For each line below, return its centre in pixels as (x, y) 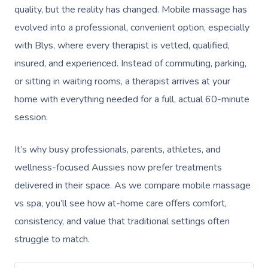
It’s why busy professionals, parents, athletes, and (118, 150)
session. (31, 117)
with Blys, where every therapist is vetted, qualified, (122, 45)
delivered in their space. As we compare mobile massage (133, 185)
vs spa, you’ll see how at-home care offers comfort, (121, 203)
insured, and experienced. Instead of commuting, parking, (130, 63)
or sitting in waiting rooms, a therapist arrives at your (122, 81)
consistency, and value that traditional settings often (122, 221)
